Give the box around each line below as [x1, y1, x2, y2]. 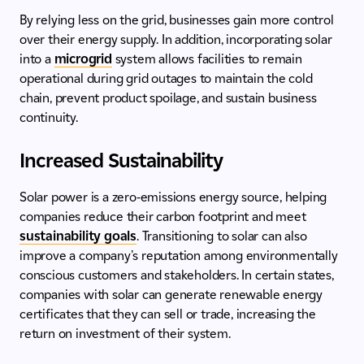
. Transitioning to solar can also [136, 228, 307, 245]
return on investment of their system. [19, 326, 231, 342]
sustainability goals [19, 228, 137, 245]
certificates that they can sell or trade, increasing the [19, 306, 316, 323]
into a [19, 51, 54, 67]
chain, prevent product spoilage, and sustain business [19, 90, 317, 106]
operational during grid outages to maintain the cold [19, 71, 313, 87]
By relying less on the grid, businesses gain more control [19, 12, 334, 28]
